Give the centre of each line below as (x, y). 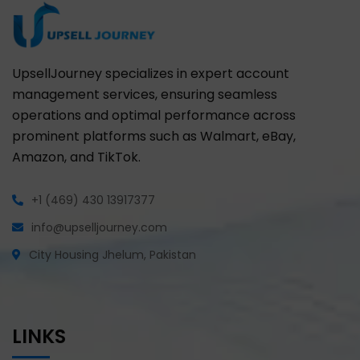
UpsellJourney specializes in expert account (151, 73)
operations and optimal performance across (154, 115)
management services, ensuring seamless (145, 94)
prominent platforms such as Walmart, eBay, (154, 136)
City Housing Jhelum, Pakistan (112, 254)
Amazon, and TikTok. (78, 157)
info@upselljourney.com (99, 227)
